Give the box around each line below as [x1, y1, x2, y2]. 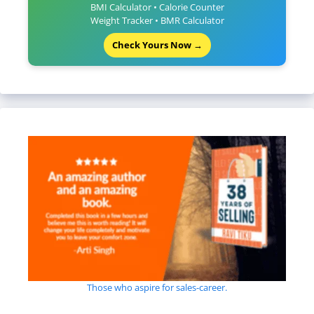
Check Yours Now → [111, 39, 203, 52]
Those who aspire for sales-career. [87, 281, 227, 294]
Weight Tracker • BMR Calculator [90, 14, 224, 27]
